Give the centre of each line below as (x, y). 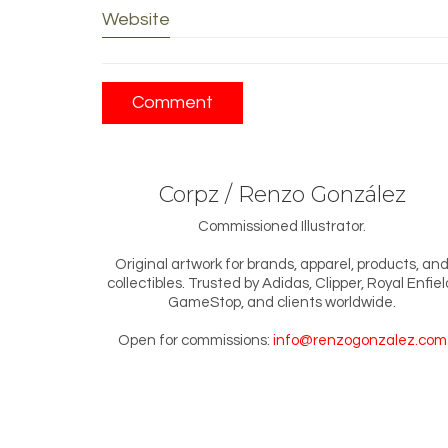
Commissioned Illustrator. (282, 226)
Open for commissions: (195, 340)
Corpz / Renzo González (282, 195)
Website (136, 20)
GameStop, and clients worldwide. (282, 302)
